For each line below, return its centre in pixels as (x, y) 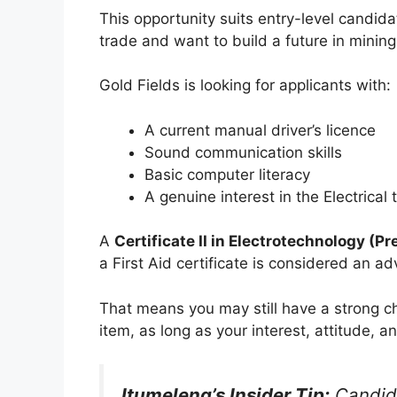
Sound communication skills (243, 152)
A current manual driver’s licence (260, 130)
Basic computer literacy (227, 174)
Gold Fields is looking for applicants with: (245, 86)
